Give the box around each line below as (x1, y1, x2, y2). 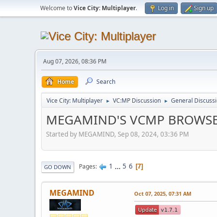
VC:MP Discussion (113, 96, 161, 105)
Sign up (194, 4, 214, 12)
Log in (158, 4, 174, 12)
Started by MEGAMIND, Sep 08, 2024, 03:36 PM (46, 129, 189, 139)
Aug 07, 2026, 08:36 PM (43, 57, 107, 65)
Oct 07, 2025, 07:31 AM (134, 189, 191, 197)
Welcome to (40, 4, 74, 12)
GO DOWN (44, 163, 71, 170)
